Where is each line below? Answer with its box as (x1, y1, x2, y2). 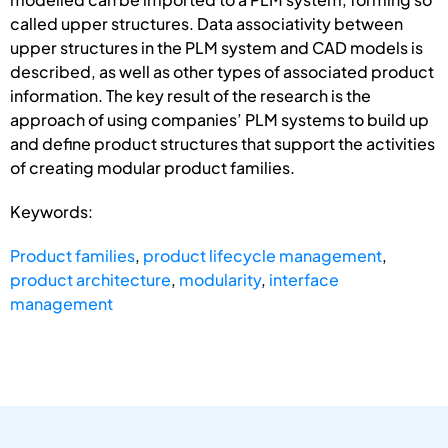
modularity (179, 268, 261, 290)
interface (269, 268, 339, 290)
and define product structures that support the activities (10, 132, 435, 154)
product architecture (10, 268, 171, 290)
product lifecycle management (143, 244, 382, 266)
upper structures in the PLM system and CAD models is (10, 36, 423, 58)
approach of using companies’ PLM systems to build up (10, 108, 429, 130)
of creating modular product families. (10, 156, 295, 178)
